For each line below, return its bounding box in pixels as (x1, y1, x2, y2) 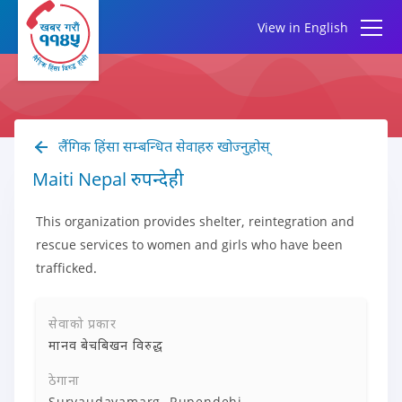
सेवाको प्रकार (48, 315, 117, 332)
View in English (258, 19, 348, 36)
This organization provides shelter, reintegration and (36, 213, 354, 230)
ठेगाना (48, 371, 80, 389)
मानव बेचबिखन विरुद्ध (48, 336, 163, 354)
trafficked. (36, 259, 97, 276)
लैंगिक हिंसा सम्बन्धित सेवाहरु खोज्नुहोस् (55, 136, 270, 156)
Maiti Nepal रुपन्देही (32, 167, 184, 191)
